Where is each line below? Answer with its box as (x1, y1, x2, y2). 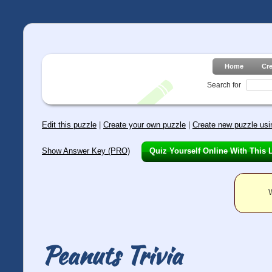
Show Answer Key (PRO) (42, 146, 130, 156)
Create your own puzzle (103, 120, 186, 130)
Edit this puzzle (42, 120, 97, 130)
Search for (206, 80, 241, 89)
